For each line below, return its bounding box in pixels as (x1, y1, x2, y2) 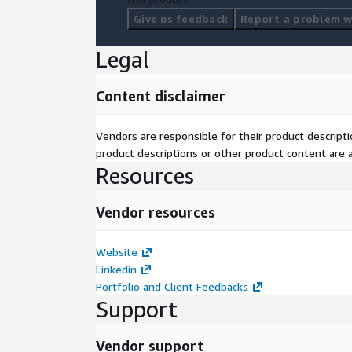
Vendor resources (96, 203, 215, 221)
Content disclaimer (96, 87, 225, 104)
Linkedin (96, 262, 137, 276)
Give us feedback (134, 12, 228, 25)
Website (96, 245, 137, 258)
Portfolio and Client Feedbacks (96, 280, 248, 293)
